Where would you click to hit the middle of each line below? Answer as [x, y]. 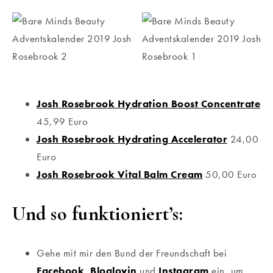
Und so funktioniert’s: [97, 213]
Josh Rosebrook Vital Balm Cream [120, 174]
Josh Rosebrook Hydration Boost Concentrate [148, 103]
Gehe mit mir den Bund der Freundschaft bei [132, 253]
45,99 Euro [62, 121]
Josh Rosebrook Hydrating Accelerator [132, 139]
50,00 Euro [231, 174]
